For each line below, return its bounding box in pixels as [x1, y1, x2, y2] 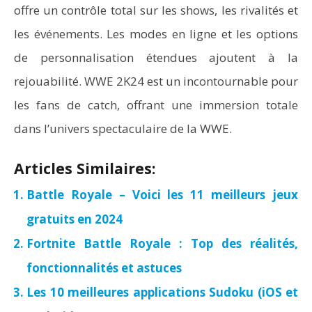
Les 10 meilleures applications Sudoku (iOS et [26, 284, 298, 300]
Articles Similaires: [14, 158, 155, 178]
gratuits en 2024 [26, 211, 123, 227]
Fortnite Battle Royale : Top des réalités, [26, 235, 298, 251]
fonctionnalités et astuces [26, 260, 182, 276]
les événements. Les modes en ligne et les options [14, 26, 298, 42]
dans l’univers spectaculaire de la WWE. [14, 120, 232, 136]
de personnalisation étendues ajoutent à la [14, 49, 298, 65]
